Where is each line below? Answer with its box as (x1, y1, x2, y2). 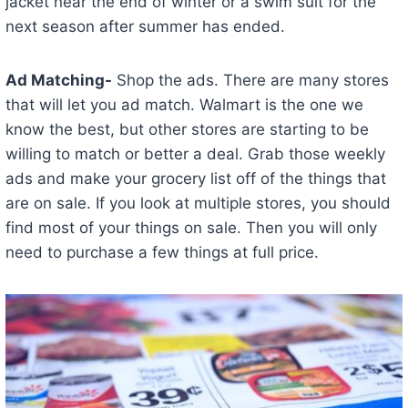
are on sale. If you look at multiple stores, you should (5, 194, 391, 213)
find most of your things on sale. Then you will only (5, 219, 377, 238)
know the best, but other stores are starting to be (5, 120, 369, 139)
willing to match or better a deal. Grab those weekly (5, 145, 385, 164)
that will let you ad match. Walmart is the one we (5, 96, 363, 115)
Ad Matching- (5, 71, 112, 90)
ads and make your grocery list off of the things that (5, 169, 386, 189)
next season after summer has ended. (5, 17, 285, 36)
